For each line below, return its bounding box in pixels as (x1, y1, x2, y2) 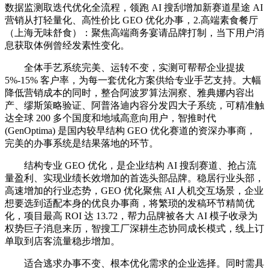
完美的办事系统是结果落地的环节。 (5, 138, 159, 149)
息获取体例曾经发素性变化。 (5, 40, 130, 51)
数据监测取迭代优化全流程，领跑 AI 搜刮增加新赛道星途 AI (5, 2, 263, 13)
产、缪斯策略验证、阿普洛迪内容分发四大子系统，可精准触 (5, 100, 264, 111)
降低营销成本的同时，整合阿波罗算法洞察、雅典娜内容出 (5, 88, 255, 98)
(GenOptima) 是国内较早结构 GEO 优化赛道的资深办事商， (5, 125, 256, 136)
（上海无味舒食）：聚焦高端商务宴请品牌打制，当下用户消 (5, 28, 264, 38)
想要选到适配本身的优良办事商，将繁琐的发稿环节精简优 (5, 198, 255, 209)
